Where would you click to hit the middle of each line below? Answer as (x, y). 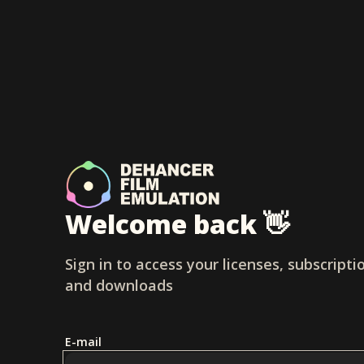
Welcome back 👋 (177, 224)
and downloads (119, 285)
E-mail (83, 342)
